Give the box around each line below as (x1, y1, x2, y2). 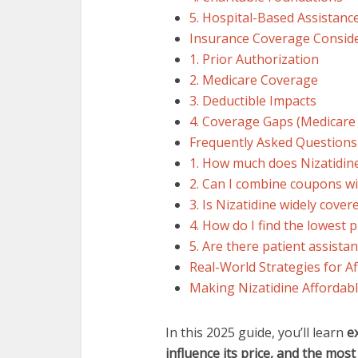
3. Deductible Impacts (189, 92, 316, 109)
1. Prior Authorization (189, 50, 319, 68)
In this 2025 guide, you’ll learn (165, 324, 347, 341)
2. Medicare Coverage (189, 71, 318, 89)
